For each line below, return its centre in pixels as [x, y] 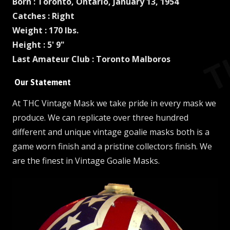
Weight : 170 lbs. [46, 30]
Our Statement [42, 82]
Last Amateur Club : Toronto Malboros [91, 59]
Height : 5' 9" [40, 44]
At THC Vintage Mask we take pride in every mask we [114, 103]
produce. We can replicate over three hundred [100, 117]
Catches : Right [44, 16]
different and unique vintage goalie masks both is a [111, 132]
